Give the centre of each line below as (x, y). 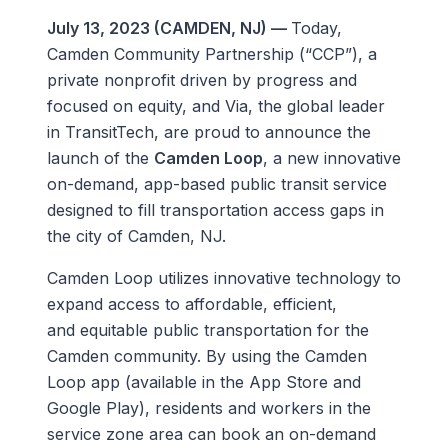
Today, (316, 28)
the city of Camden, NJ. (141, 236)
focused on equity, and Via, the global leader (215, 106)
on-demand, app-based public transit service (216, 184)
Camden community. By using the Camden (206, 356)
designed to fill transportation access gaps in (215, 210)
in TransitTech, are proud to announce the (208, 132)
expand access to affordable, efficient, (191, 304)
